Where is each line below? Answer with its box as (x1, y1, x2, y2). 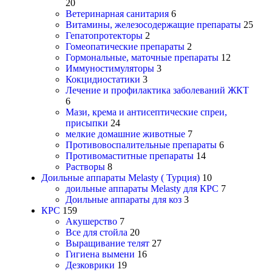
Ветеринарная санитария (66, 8, 169, 19)
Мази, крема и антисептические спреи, (66, 106, 227, 117)
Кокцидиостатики (66, 73, 140, 84)
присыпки (66, 117, 108, 128)
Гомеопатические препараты (66, 41, 185, 52)
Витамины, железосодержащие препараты (66, 19, 241, 30)
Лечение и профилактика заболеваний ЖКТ (66, 84, 249, 95)
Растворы (66, 161, 105, 172)
